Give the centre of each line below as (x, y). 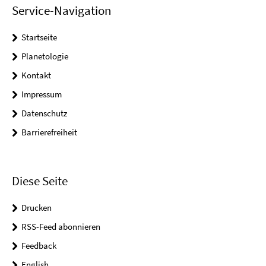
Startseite (39, 37)
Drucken (37, 207)
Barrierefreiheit (49, 132)
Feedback (39, 245)
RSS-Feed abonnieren (61, 226)
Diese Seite (40, 180)
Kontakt (36, 75)
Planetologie (45, 56)
